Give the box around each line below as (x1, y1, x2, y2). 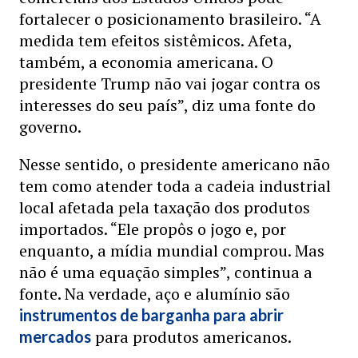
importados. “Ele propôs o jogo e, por (19, 218, 286, 240)
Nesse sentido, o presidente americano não (19, 153, 330, 175)
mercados (19, 327, 91, 346)
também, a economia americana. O (19, 51, 273, 73)
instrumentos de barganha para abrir (19, 305, 284, 324)
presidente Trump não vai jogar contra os (19, 73, 320, 94)
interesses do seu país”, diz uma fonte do (19, 94, 316, 116)
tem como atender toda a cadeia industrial (19, 175, 331, 197)
